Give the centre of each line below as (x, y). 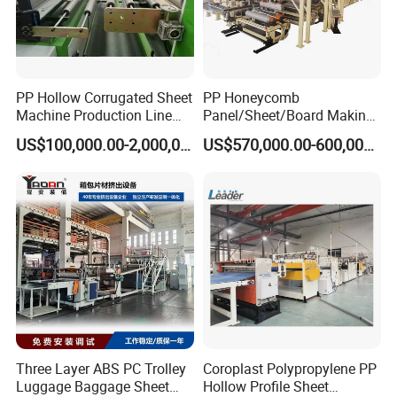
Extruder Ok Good (71, 133)
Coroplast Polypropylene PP (289, 368)
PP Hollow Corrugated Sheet (105, 98)
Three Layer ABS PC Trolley (101, 368)
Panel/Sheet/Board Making (288, 116)
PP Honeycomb (251, 98)
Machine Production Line (94, 116)
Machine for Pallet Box (273, 133)
